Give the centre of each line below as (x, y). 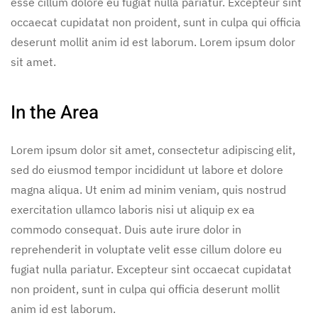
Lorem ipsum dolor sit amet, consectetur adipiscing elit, (153, 149)
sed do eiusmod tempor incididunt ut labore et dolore (147, 169)
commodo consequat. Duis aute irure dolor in (126, 229)
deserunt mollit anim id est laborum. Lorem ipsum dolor (153, 42)
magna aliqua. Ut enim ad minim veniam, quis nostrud (148, 189)
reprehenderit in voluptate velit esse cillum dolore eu (146, 249)
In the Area (55, 113)
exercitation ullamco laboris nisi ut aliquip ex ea (133, 209)
